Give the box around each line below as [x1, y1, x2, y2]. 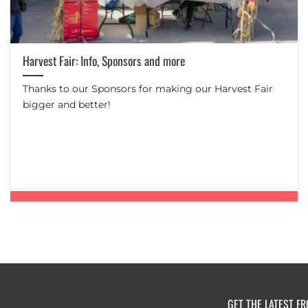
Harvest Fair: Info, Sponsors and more [23, 52, 186, 70]
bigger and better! [23, 98, 111, 111]
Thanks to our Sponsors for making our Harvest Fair [23, 82, 274, 96]
